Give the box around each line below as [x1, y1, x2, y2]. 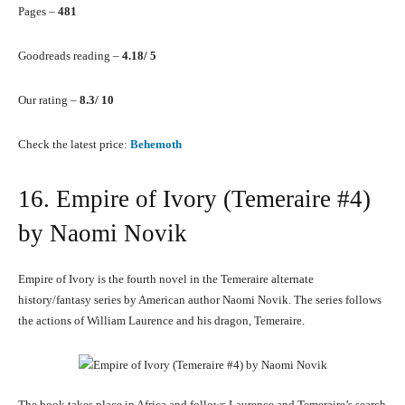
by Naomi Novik [18, 220, 187, 248]
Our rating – [18, 93, 80, 108]
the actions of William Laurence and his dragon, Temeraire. [18, 314, 305, 328]
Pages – [18, 5, 58, 19]
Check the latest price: [18, 137, 130, 152]
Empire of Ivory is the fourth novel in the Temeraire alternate [18, 272, 314, 287]
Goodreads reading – [18, 49, 122, 63]
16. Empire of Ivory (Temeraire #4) [18, 185, 371, 213]
